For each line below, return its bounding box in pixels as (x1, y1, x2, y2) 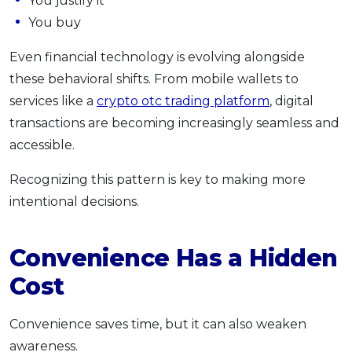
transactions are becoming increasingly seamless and (9, 115, 339, 130)
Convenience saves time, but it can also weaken (9, 316, 306, 332)
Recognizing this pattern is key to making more (9, 171, 306, 187)
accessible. (9, 137, 75, 152)
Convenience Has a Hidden (9, 243, 338, 273)
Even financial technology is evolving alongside (9, 49, 305, 64)
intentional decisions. (9, 193, 139, 209)
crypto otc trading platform (97, 93, 269, 108)
